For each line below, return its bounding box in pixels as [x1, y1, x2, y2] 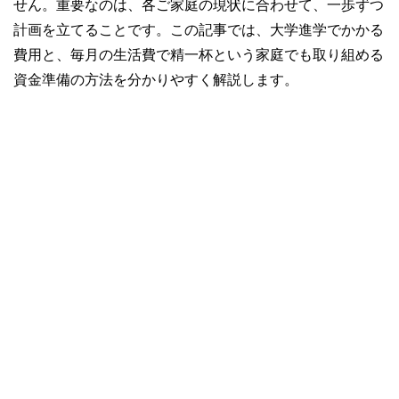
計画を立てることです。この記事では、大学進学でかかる [13, 21, 384, 37]
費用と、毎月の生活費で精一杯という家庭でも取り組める [13, 46, 384, 61]
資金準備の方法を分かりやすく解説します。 [13, 71, 298, 86]
